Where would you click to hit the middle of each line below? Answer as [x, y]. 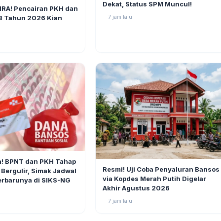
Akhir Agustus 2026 [136, 188]
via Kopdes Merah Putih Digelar [155, 179]
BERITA [113, 163]
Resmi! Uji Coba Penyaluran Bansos [161, 169]
